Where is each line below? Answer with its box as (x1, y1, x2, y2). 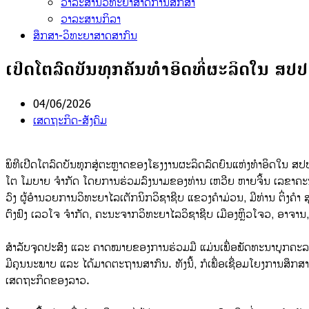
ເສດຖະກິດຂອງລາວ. (6, 272, 90, 289)
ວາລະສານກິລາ (61, 11, 121, 28)
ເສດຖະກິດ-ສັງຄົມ (33, 112, 107, 129)
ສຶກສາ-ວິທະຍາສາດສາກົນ (33, 28, 137, 44)
